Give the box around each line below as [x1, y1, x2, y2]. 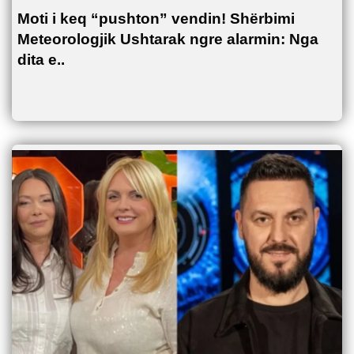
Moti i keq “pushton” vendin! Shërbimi [17, 10, 295, 28]
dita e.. [17, 51, 65, 69]
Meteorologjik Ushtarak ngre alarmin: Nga [17, 31, 318, 48]
